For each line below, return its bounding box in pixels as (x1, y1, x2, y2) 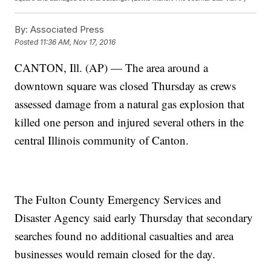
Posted (15, 38, 41, 47)
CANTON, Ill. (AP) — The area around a (15, 60, 209, 76)
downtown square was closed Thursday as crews (15, 78, 237, 94)
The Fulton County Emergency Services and (15, 192, 222, 207)
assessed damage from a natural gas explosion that (15, 96, 245, 112)
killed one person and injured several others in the (15, 114, 244, 130)
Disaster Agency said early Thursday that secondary (15, 210, 253, 226)
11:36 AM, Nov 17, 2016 (40, 38, 116, 47)
